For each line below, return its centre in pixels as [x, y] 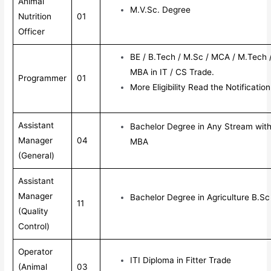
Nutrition [35, 16]
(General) [37, 155]
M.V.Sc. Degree [161, 9]
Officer [32, 31]
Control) [34, 226]
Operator [36, 251]
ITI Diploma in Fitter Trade [181, 260]
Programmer [43, 78]
